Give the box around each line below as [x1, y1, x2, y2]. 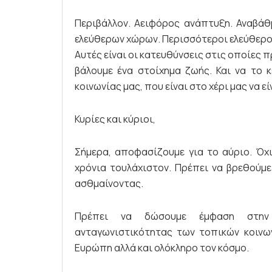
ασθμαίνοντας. [75, 176, 143, 190]
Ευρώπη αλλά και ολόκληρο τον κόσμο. [75, 240, 249, 254]
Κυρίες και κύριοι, [75, 112, 155, 126]
